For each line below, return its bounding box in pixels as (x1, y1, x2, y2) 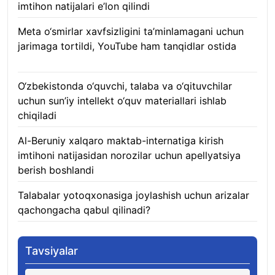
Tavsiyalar (25, 244, 78, 257)
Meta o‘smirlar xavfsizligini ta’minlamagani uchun (18, 25, 244, 37)
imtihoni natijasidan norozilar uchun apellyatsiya (18, 149, 241, 161)
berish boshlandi (18, 164, 94, 176)
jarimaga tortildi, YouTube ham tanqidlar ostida (18, 40, 236, 52)
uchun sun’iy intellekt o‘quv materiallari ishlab (18, 95, 227, 107)
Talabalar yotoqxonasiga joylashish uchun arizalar (18, 189, 249, 201)
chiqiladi (18, 109, 56, 122)
